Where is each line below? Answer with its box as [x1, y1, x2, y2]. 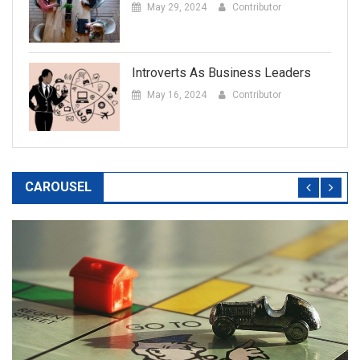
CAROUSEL [25, 178, 92, 194]
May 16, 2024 [146, 89, 207, 101]
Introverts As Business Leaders [131, 65, 311, 81]
